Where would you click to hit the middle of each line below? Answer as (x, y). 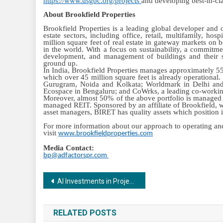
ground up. (61, 63)
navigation (79, 201)
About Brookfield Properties (89, 14)
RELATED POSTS (85, 213)
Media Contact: (69, 148)
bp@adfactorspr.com (75, 156)
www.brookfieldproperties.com (106, 134)
